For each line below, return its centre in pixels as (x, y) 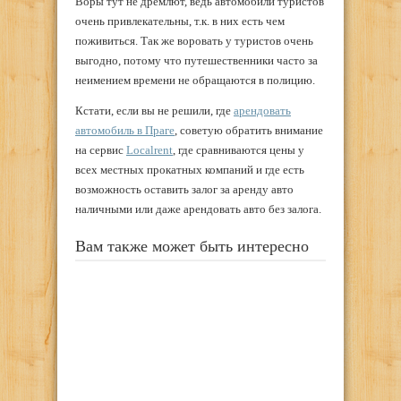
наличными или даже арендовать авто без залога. (198, 209)
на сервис (101, 150)
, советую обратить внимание (249, 131)
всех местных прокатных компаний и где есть (190, 170)
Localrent (149, 150)
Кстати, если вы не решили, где (154, 111)
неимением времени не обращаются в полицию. (195, 80)
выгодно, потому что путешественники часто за (196, 60)
